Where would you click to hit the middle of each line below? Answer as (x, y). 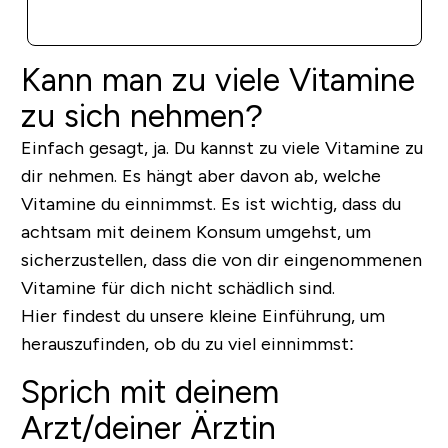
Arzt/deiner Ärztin (148, 427)
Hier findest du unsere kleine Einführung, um (202, 315)
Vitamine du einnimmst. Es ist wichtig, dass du (210, 203)
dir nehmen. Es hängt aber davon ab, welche (200, 175)
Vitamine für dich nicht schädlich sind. (177, 287)
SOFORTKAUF (224, 12)
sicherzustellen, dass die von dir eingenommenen (221, 259)
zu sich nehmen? (141, 115)
